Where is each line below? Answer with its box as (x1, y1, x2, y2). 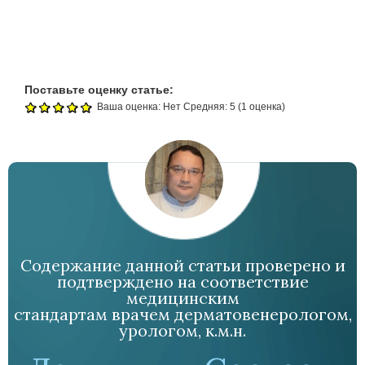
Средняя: (183, 100, 230, 112)
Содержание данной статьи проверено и (20, 254, 345, 275)
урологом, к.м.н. (119, 319, 246, 341)
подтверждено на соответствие (56, 270, 309, 292)
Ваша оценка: (97, 100, 163, 112)
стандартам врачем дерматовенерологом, (13, 303, 352, 324)
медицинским (125, 287, 240, 308)
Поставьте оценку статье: (24, 83, 177, 97)
